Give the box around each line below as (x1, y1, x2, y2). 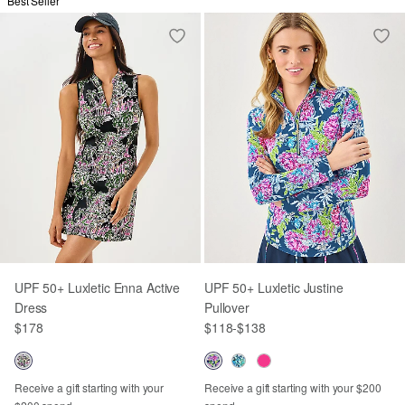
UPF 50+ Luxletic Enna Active (14, 278, 181, 297)
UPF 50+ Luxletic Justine (204, 278, 344, 297)
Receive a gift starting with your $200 (204, 380, 381, 395)
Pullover (204, 298, 250, 316)
